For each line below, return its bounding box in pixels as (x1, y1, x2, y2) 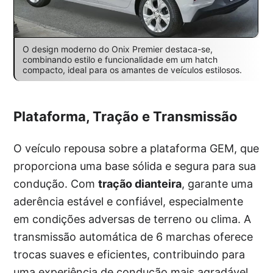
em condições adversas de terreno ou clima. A (13, 212, 252, 225)
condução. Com (13, 177, 99, 190)
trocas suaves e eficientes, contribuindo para (13, 247, 246, 261)
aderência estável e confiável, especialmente (13, 194, 244, 208)
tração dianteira (98, 177, 182, 190)
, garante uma (182, 177, 253, 190)
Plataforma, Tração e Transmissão (13, 108, 238, 124)
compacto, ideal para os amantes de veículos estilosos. (22, 64, 242, 75)
